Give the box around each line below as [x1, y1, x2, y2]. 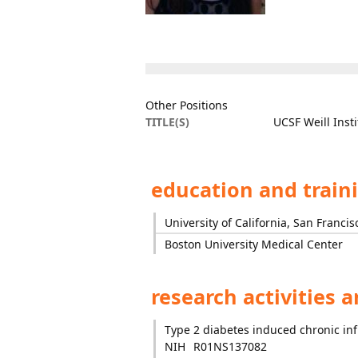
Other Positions [145, 97, 228, 113]
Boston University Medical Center [164, 237, 343, 252]
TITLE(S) [145, 114, 189, 129]
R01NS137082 [193, 339, 267, 354]
